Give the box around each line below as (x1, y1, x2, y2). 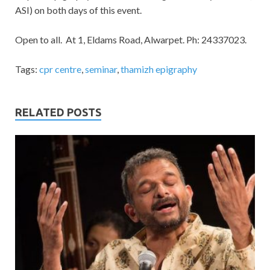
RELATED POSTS (15, 106, 101, 119)
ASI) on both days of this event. (15, 4, 142, 16)
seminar (85, 63, 117, 75)
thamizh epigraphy (121, 63, 197, 75)
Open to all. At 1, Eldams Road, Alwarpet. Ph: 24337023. (15, 34, 246, 46)
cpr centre (39, 63, 81, 75)
